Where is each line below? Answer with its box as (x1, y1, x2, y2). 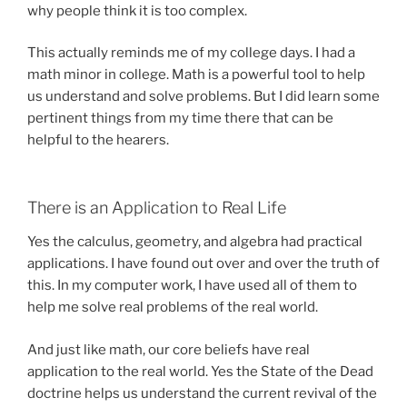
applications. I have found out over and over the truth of (27, 255, 380, 273)
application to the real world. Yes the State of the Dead (27, 362, 373, 380)
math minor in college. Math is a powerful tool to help (27, 66, 365, 84)
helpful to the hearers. (27, 132, 169, 149)
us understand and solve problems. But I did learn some (27, 88, 380, 105)
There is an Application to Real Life (27, 197, 286, 217)
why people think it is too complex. (27, 2, 247, 19)
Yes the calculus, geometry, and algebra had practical (27, 233, 362, 251)
